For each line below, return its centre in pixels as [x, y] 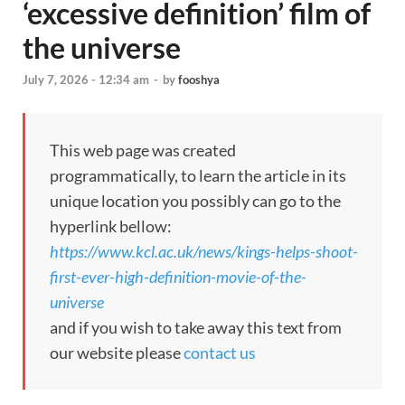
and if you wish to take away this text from [196, 328]
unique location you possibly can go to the [195, 201]
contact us [220, 353]
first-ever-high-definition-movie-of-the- [178, 277]
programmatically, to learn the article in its [198, 176]
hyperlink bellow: [111, 226]
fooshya [199, 80]
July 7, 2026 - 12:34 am [86, 80]
